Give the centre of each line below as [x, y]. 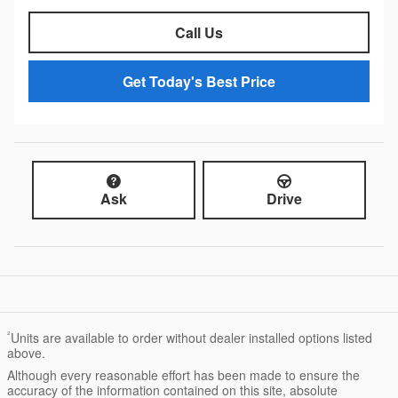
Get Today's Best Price [199, 82]
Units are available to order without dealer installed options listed [191, 338]
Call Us [199, 33]
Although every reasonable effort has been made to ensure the [183, 375]
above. [26, 353]
